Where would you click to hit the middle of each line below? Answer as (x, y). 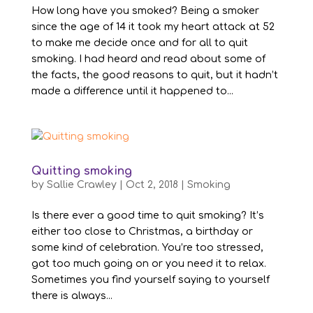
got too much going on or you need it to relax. (148, 263)
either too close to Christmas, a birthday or (142, 231)
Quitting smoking (81, 171)
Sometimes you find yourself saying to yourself (150, 279)
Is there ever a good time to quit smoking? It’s (147, 215)
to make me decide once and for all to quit (139, 43)
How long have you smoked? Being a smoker (145, 10)
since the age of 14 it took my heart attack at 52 (153, 27)
